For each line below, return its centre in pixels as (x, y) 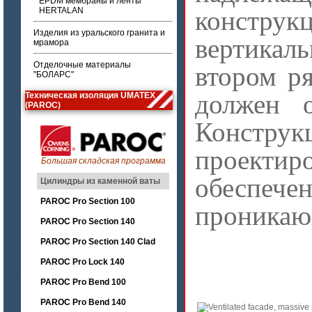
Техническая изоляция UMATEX (90, 95)
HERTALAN (61, 10)
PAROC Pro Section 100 (88, 201)
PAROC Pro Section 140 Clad (98, 242)
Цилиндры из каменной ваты (101, 181)
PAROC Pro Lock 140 (83, 262)
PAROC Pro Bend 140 (83, 302)
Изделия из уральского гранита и (99, 33)
